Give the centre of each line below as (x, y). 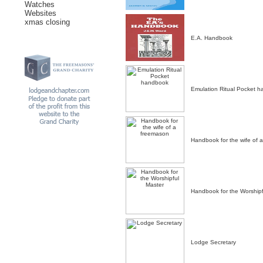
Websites (41, 13)
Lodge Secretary (213, 242)
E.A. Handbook (212, 38)
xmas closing (47, 22)
